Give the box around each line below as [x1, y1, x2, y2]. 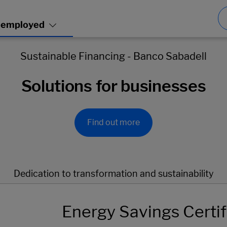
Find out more [87, 118, 140, 127]
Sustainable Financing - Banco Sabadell [20, 50, 207, 62]
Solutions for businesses [21, 76, 206, 96]
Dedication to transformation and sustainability [13, 168, 214, 179]
